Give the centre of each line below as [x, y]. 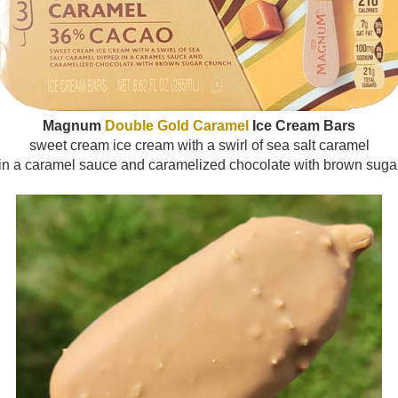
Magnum [74, 125]
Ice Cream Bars [302, 125]
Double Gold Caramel [177, 125]
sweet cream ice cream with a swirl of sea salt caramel [199, 145]
